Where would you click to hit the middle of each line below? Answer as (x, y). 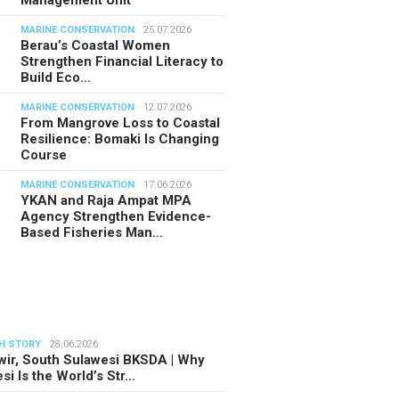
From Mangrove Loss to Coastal (121, 122)
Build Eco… (56, 77)
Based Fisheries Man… (92, 232)
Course (44, 155)
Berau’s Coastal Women (96, 45)
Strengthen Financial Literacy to (122, 61)
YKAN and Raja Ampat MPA (106, 200)
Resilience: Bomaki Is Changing (120, 138)
